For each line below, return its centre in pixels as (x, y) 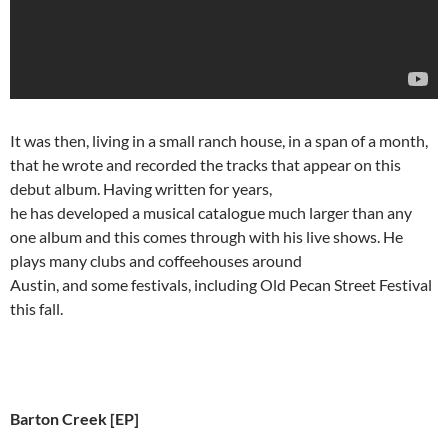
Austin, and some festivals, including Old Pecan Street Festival (221, 285)
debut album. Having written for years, (141, 189)
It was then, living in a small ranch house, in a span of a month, (219, 141)
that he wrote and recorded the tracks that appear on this (205, 165)
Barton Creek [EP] (74, 419)
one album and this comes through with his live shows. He (206, 237)
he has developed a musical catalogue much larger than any (211, 213)
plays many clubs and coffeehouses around (156, 261)
